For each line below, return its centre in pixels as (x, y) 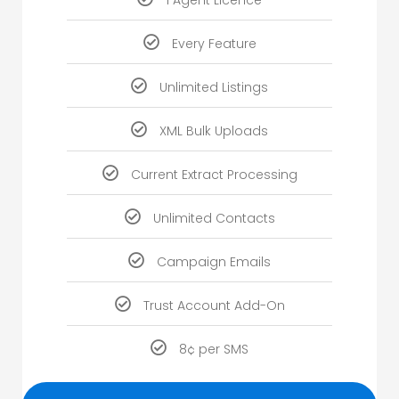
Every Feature (214, 44)
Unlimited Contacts (214, 219)
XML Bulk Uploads (214, 131)
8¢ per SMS (214, 350)
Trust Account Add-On (214, 306)
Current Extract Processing (214, 175)
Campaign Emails (214, 262)
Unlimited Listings (214, 88)
